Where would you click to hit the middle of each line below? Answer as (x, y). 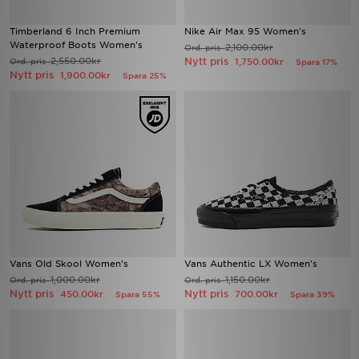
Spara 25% (145, 75)
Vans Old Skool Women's (69, 264)
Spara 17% (317, 62)
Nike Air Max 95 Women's (245, 31)
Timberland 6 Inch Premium (75, 31)
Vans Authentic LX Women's (251, 264)
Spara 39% (313, 294)
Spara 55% (138, 294)
